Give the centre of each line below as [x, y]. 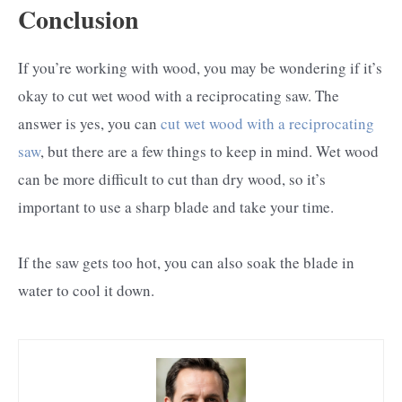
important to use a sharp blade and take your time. [176, 207]
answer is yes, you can [89, 124]
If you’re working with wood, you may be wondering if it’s [200, 68]
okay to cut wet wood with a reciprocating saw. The [179, 96]
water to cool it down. [86, 291]
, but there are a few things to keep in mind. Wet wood [210, 152]
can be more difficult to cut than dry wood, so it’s [172, 179]
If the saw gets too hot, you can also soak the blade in [186, 263]
